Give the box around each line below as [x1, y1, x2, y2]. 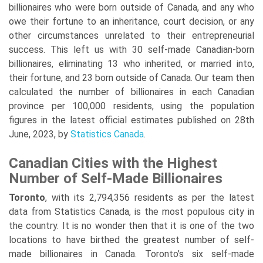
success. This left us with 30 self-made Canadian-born [9, 43, 254, 55]
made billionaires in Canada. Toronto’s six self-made [9, 248, 254, 259]
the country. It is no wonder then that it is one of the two [9, 220, 254, 231]
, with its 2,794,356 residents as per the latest [45, 191, 254, 203]
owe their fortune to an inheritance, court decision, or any [9, 15, 254, 27]
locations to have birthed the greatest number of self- [9, 234, 254, 245]
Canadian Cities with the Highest [9, 154, 217, 171]
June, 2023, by [9, 128, 70, 140]
